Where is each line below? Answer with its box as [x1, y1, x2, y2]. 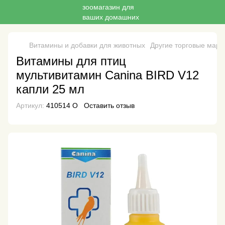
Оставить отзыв [84, 101, 135, 109]
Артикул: [16, 101, 44, 109]
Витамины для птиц [16, 54, 126, 68]
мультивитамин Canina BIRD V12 [16, 68, 199, 82]
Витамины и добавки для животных [29, 41, 145, 49]
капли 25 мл [16, 82, 84, 96]
